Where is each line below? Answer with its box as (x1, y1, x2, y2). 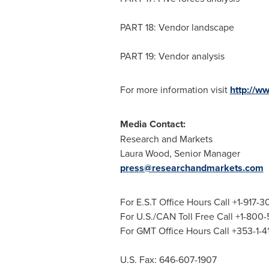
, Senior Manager (169, 147, 240, 160)
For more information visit (119, 83, 230, 97)
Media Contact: (119, 117, 186, 131)
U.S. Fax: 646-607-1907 (119, 253, 217, 267)
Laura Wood (119, 147, 169, 160)
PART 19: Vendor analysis (119, 49, 227, 63)
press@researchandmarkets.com (119, 161, 264, 175)
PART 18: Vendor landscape (119, 20, 237, 34)
